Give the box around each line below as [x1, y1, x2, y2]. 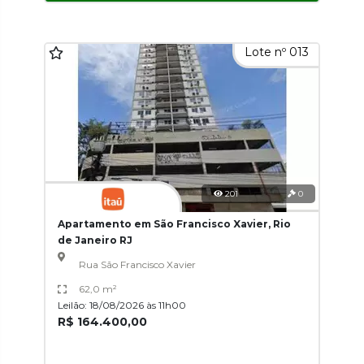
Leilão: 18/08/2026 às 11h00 [58, 299, 186, 311]
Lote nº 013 [241, 45, 312, 59]
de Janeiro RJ [58, 234, 132, 246]
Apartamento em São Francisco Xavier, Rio [58, 218, 291, 230]
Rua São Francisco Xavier [78, 258, 196, 271]
